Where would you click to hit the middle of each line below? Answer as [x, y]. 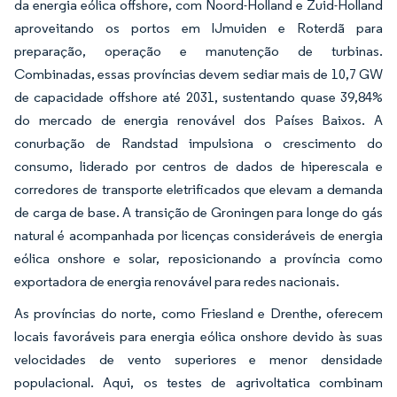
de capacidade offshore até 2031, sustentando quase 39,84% [198, 97]
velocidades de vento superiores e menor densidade [198, 359]
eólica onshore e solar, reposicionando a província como [198, 258]
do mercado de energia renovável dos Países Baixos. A [198, 120]
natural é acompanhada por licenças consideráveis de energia [198, 235]
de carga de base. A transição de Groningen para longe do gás [198, 212]
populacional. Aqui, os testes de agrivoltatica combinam [198, 382]
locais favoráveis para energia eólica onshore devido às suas [198, 336]
